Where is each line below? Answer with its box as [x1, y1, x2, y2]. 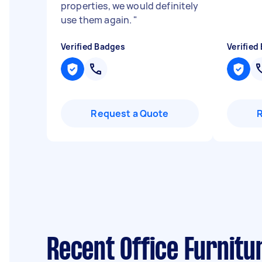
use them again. [61, 13, 134, 26]
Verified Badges [61, 41, 125, 52]
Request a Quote [91, 107, 169, 120]
